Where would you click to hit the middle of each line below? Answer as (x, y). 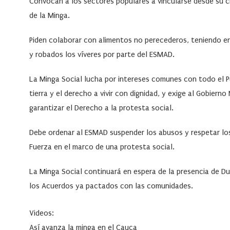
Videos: (42, 213)
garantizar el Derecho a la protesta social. (101, 108)
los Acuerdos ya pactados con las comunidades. (111, 186)
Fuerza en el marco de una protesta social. (102, 147)
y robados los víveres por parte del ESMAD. (102, 55)
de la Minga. (50, 16)
